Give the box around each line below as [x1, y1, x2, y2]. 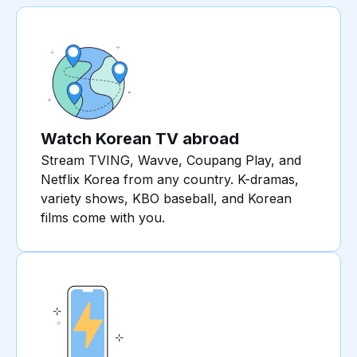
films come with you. [41, 210, 165, 226]
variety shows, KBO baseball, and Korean [41, 190, 292, 207]
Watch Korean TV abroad [41, 129, 239, 149]
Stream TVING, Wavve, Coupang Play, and [41, 152, 301, 169]
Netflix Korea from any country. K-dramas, [41, 171, 299, 188]
